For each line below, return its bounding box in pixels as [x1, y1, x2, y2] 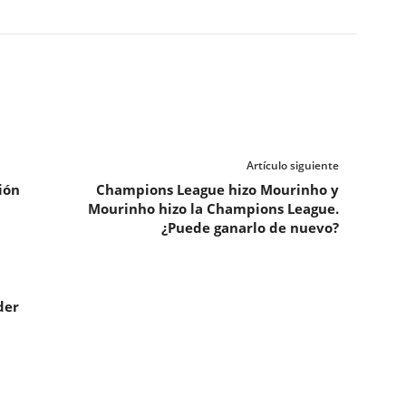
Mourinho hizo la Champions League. [87, 199, 339, 217]
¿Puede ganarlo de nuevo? [160, 218, 339, 237]
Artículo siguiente [246, 158, 339, 173]
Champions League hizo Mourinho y [95, 180, 339, 198]
